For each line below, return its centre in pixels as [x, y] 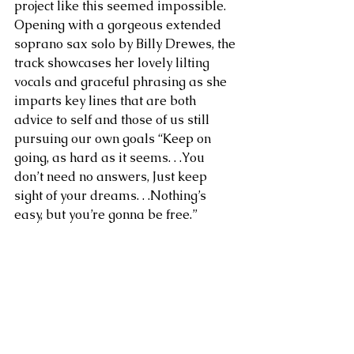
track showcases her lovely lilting [113, 63]
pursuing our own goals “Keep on [114, 139]
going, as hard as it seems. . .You [111, 158]
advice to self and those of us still [113, 120]
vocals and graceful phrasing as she [122, 82]
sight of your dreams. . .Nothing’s [112, 196]
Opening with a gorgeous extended [119, 25]
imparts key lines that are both [107, 101]
